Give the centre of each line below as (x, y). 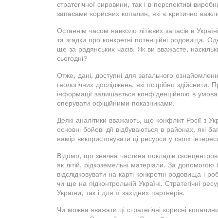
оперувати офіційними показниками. (116, 103)
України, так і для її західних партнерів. (121, 192)
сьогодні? (72, 58)
